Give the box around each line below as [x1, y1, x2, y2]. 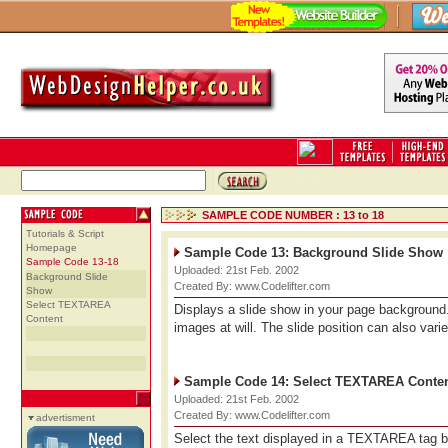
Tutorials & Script [26, 228, 104, 239]
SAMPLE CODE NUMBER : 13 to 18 [202, 209, 384, 221]
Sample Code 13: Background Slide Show [184, 245, 443, 260]
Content [26, 313, 63, 324]
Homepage [26, 242, 77, 253]
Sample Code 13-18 [26, 256, 119, 267]
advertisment [36, 412, 95, 423]
